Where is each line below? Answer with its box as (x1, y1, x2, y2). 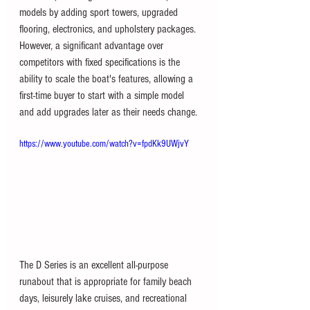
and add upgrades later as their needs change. (19, 106, 197, 119)
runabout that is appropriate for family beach (19, 275, 194, 288)
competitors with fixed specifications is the (19, 56, 183, 69)
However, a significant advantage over (19, 39, 166, 53)
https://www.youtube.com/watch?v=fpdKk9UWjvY (19, 138, 189, 150)
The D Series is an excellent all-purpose (19, 258, 171, 271)
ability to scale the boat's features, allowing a (19, 73, 196, 86)
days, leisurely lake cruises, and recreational (19, 291, 190, 304)
